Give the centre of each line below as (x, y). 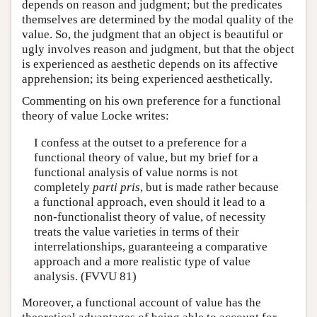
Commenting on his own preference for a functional (151, 101)
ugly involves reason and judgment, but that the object (158, 50)
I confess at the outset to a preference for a (140, 142)
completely (63, 187)
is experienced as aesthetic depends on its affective (150, 64)
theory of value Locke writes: (96, 116)
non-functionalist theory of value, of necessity (150, 217)
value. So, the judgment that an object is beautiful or (152, 35)
